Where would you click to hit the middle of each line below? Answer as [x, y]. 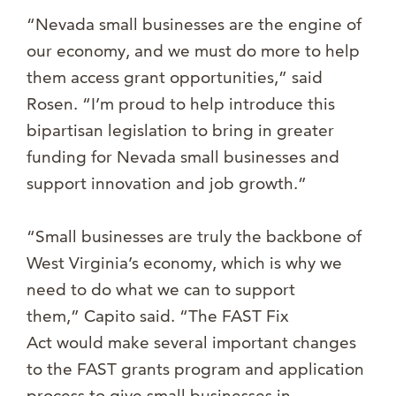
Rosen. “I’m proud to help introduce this [181, 104]
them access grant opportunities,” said [175, 78]
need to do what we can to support [161, 290]
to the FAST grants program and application [195, 369]
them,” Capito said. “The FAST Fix [158, 316]
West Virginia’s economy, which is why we [184, 263]
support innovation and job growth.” [167, 184]
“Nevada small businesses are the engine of [194, 25]
